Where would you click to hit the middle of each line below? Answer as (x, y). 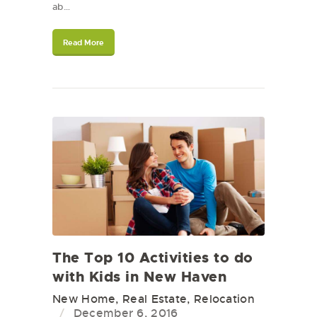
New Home (84, 299)
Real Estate (155, 299)
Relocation (224, 299)
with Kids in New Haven (139, 277)
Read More (83, 42)
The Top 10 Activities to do (153, 258)
